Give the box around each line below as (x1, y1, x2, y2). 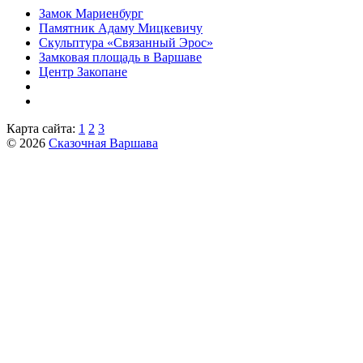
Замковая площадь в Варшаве (39, 50, 202, 65)
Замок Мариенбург (39, 6, 143, 21)
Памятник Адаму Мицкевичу (39, 21, 203, 36)
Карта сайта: (6, 122, 79, 136)
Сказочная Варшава (49, 136, 158, 151)
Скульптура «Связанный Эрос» (39, 36, 213, 50)
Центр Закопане (39, 65, 127, 79)
